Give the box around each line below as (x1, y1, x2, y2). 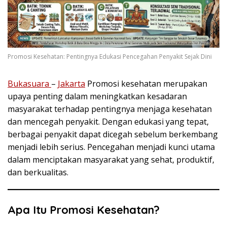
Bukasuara (8, 78, 51, 89)
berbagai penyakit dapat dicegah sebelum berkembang (8, 128, 218, 140)
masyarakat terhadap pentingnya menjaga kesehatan (8, 103, 212, 115)
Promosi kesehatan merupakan (85, 78, 207, 89)
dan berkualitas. (8, 166, 68, 178)
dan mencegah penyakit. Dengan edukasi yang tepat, (8, 116, 209, 127)
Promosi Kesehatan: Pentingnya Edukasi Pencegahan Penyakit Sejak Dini (8, 52, 212, 61)
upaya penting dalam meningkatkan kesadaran (8, 90, 187, 102)
